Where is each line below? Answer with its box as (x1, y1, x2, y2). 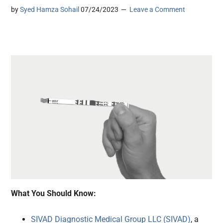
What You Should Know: (11, 189, 97, 199)
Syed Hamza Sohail (20, 5, 80, 14)
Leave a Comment (129, 5, 186, 14)
